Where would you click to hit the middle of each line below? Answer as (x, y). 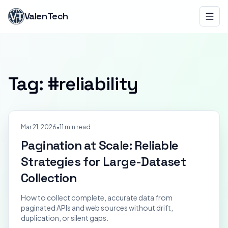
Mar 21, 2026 (39, 127)
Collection (49, 178)
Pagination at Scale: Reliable (100, 145)
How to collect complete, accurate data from (97, 197)
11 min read (75, 127)
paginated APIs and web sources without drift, (97, 208)
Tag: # (33, 84)
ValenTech (46, 16)
